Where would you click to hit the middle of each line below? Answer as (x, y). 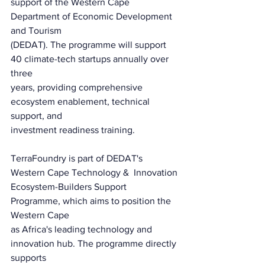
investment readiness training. (73, 130)
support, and (36, 115)
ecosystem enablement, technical (81, 101)
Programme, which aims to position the (92, 201)
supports (28, 257)
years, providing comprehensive (78, 87)
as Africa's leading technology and (83, 229)
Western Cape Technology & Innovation (94, 172)
